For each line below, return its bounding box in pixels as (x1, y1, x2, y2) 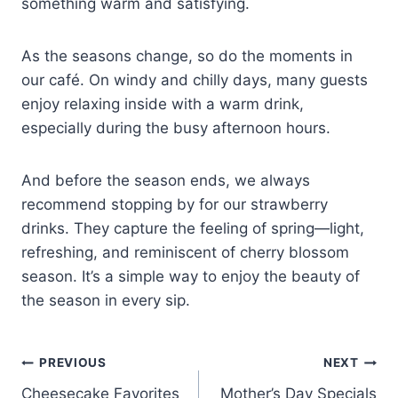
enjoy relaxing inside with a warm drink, (21, 94, 304, 113)
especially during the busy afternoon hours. (21, 118, 330, 137)
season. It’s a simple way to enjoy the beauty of (21, 267, 360, 285)
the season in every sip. (21, 291, 190, 309)
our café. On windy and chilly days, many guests (21, 70, 368, 89)
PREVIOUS (39, 355, 107, 370)
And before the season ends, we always (21, 171, 310, 189)
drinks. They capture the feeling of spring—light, (21, 219, 364, 237)
